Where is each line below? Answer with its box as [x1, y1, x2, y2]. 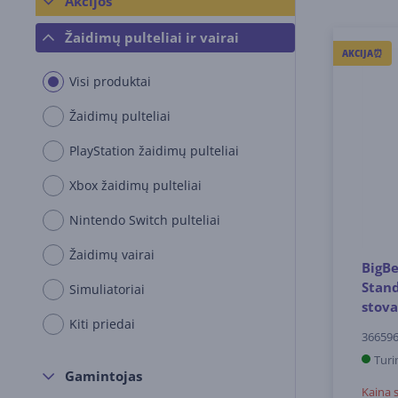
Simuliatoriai [69, 281, 145, 298]
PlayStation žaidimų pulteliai [69, 142, 239, 159]
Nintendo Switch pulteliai [69, 211, 220, 228]
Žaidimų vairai [69, 246, 155, 263]
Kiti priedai [69, 315, 135, 332]
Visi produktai [69, 73, 151, 90]
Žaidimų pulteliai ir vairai [65, 28, 239, 46]
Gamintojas [65, 367, 142, 385]
